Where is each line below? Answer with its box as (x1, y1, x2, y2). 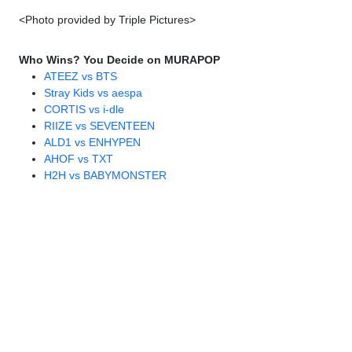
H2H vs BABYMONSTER (44, 169, 167, 182)
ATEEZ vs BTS (44, 70, 117, 83)
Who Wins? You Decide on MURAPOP (19, 53, 220, 67)
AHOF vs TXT (44, 152, 113, 166)
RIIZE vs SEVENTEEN (44, 119, 155, 133)
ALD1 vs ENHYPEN (44, 136, 141, 149)
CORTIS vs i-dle (44, 103, 124, 116)
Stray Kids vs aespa (44, 86, 142, 100)
